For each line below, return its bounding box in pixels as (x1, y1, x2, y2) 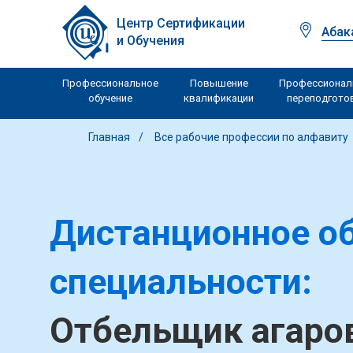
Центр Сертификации (117, 16, 245, 31)
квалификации (184, 91, 254, 104)
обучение (88, 91, 132, 104)
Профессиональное (62, 76, 158, 89)
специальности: (50, 261, 312, 303)
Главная (88, 131, 130, 143)
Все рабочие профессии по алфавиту (154, 131, 351, 143)
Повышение (189, 76, 248, 89)
